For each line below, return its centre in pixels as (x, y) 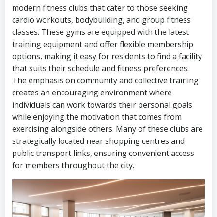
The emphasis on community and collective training (105, 80)
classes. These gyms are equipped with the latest (101, 32)
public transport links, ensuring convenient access (103, 153)
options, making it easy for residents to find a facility (107, 56)
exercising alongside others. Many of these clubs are (108, 129)
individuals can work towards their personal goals (102, 105)
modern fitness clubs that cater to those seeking (100, 8)
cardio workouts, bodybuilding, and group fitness (101, 20)
